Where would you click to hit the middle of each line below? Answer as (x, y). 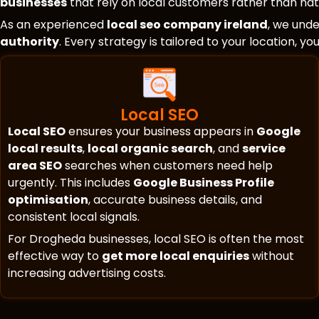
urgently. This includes (70, 183)
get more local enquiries (176, 256)
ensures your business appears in (161, 132)
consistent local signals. (74, 217)
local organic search (150, 149)
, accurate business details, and (175, 200)
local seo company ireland (187, 25)
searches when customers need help (167, 166)
